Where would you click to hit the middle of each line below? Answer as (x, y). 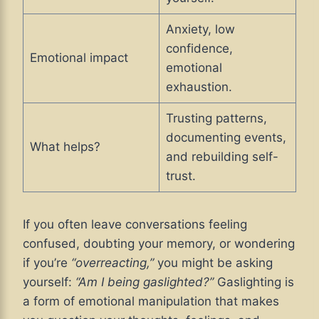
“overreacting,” (111, 263)
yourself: (49, 282)
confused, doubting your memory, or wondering (159, 244)
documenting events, (226, 138)
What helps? (65, 147)
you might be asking (213, 263)
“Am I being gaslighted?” (145, 282)
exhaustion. (199, 87)
